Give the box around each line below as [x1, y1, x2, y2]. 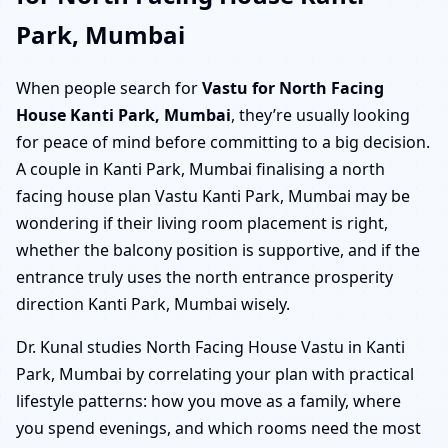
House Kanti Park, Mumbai [16, 103, 231, 126]
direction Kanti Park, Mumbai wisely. [16, 292, 290, 315]
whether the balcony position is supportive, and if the [16, 238, 420, 261]
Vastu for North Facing [202, 76, 384, 99]
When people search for [16, 76, 202, 99]
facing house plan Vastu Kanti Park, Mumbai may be [16, 184, 410, 207]
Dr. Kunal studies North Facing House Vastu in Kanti [16, 335, 405, 358]
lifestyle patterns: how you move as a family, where [16, 389, 401, 412]
